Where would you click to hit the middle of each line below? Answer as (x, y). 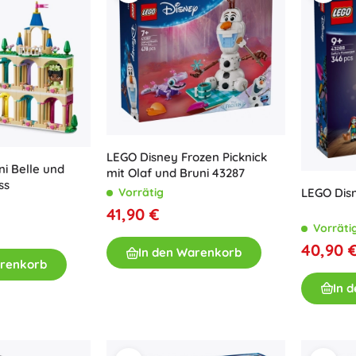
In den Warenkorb (190, 253)
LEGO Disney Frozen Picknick (187, 157)
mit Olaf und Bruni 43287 (176, 173)
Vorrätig (141, 193)
